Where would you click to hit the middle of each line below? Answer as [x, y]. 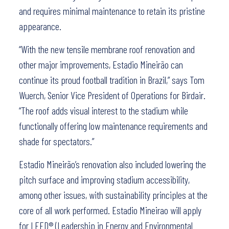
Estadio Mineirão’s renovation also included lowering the [112, 164]
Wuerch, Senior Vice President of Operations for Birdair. [112, 95]
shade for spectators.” [56, 141]
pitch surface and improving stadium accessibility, [104, 180]
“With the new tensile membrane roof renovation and [107, 49]
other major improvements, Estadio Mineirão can [101, 65]
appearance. [40, 26]
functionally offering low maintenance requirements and [113, 126]
